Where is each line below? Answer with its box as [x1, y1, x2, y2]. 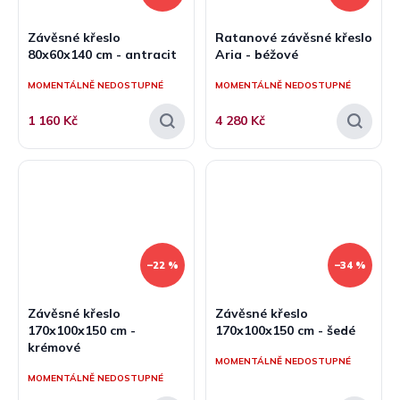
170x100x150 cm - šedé [215, 322, 355, 339]
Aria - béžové [215, 46, 298, 63]
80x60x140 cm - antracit [28, 46, 177, 63]
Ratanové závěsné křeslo [215, 29, 372, 46]
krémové [28, 339, 80, 356]
